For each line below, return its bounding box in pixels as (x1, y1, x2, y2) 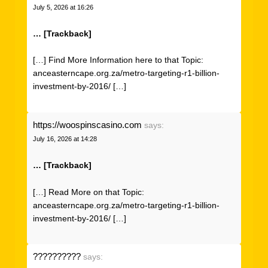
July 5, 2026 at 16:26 (33, 3, 93, 11)
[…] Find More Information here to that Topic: (33, 55, 203, 65)
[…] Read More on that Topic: (33, 187, 144, 197)
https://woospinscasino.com (33, 119, 142, 130)
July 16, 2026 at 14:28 (33, 135, 97, 142)
